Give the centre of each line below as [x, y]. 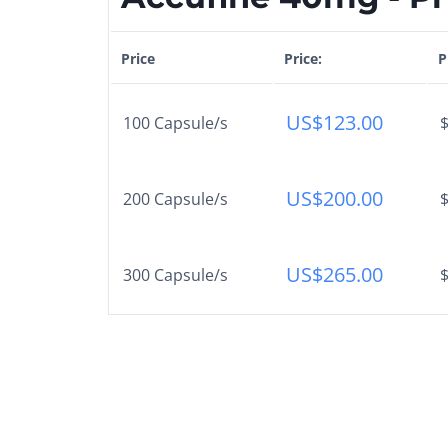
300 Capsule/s [175, 274]
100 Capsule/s [175, 122]
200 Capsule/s [175, 198]
